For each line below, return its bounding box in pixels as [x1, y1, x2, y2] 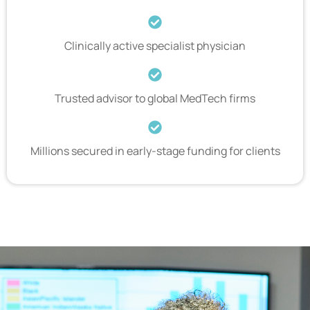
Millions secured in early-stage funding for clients [30, 143, 280, 159]
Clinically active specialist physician [64, 38, 246, 54]
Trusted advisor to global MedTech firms [55, 91, 255, 107]
